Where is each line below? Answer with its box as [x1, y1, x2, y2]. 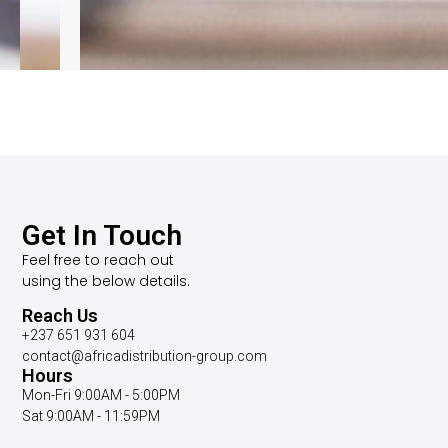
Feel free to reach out [22, 250, 175, 271]
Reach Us [22, 304, 99, 326]
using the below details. [22, 271, 191, 292]
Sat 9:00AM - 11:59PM [22, 407, 161, 424]
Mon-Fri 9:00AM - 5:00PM [22, 386, 181, 403]
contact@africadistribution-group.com [22, 347, 268, 364]
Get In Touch [22, 219, 183, 253]
